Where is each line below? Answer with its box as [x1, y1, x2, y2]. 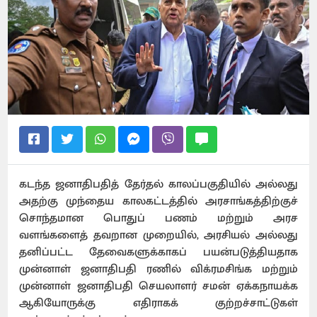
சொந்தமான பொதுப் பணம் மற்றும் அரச [19, 208, 298, 228]
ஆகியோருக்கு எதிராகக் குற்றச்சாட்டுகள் [19, 293, 298, 313]
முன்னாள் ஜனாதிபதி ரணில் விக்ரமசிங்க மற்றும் [19, 259, 298, 279]
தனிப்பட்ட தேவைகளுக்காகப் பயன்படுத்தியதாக [19, 242, 298, 262]
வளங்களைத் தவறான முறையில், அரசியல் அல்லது [19, 225, 298, 245]
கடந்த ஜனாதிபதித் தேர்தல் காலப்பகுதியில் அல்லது [19, 174, 298, 194]
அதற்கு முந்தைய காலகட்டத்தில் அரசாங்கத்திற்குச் [19, 191, 298, 211]
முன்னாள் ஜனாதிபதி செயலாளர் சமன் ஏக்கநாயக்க [19, 276, 298, 296]
